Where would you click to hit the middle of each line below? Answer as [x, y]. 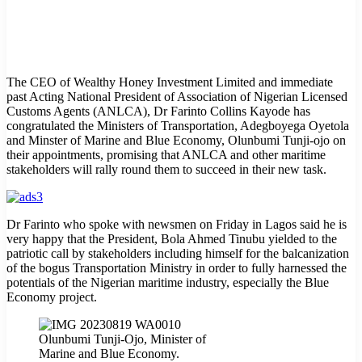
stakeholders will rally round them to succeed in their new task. [166, 169]
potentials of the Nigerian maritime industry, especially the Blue [168, 282]
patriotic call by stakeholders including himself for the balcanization [178, 253]
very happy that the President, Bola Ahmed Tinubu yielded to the [172, 238]
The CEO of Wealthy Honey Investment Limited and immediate [170, 82]
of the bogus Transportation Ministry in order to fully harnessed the [177, 267]
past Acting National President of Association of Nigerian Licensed [177, 96]
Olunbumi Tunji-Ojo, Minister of [122, 339]
